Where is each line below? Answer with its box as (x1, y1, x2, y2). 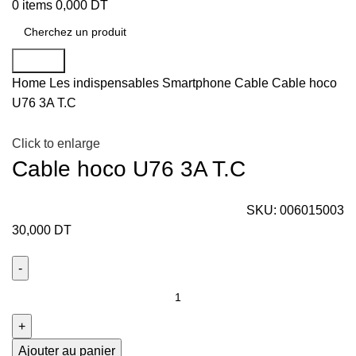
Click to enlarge (12, 137, 100, 151)
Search (18, 54, 59, 68)
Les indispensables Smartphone (49, 76, 234, 90)
